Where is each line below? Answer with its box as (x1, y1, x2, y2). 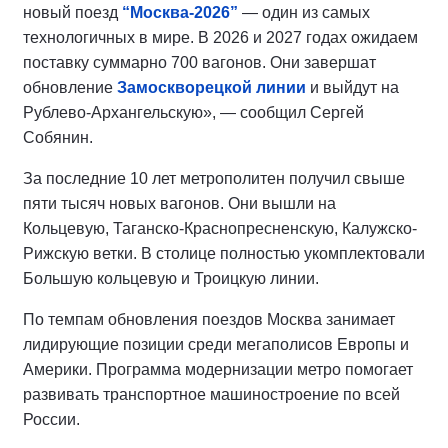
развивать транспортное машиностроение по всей (23, 386, 400, 403)
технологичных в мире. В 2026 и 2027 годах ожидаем (23, 29, 418, 46)
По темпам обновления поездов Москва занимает (23, 311, 395, 328)
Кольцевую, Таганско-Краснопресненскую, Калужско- (23, 220, 417, 237)
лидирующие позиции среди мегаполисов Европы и (23, 336, 409, 353)
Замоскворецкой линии (117, 79, 306, 96)
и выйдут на (306, 79, 399, 96)
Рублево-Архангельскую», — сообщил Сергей (23, 104, 364, 121)
